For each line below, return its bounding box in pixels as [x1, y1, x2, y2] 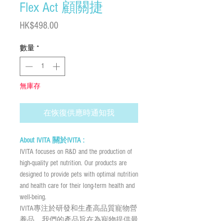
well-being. [20, 192, 46, 201]
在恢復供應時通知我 [43, 108, 114, 117]
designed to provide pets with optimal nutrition [20, 170, 138, 179]
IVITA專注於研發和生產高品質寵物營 [20, 204, 137, 213]
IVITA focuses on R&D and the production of [20, 147, 132, 156]
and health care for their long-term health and [20, 181, 135, 190]
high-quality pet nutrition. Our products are [20, 158, 127, 167]
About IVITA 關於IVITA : [20, 136, 86, 145]
